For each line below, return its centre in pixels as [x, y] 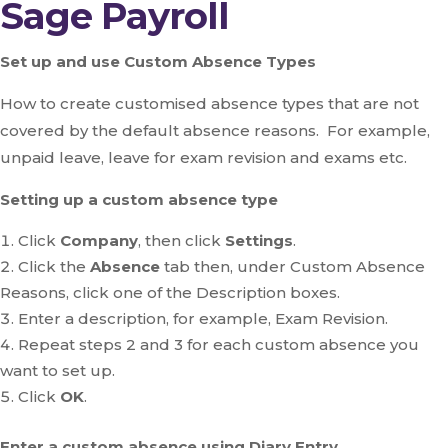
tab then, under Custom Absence [294, 266]
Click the [54, 266]
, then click [181, 240]
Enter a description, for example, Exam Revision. [203, 318]
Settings [259, 240]
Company [99, 240]
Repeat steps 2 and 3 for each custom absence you [218, 344]
